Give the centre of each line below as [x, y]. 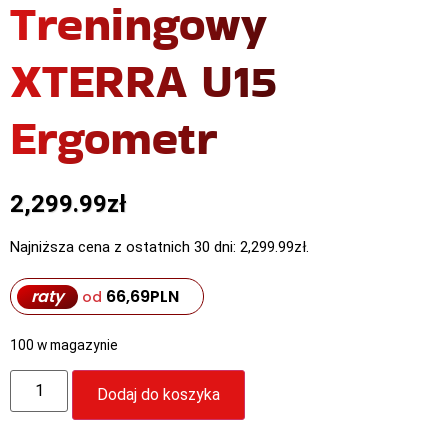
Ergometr [113, 140]
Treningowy [138, 26]
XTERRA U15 [143, 83]
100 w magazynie [64, 345]
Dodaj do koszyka [159, 394]
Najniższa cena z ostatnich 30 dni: [125, 247]
